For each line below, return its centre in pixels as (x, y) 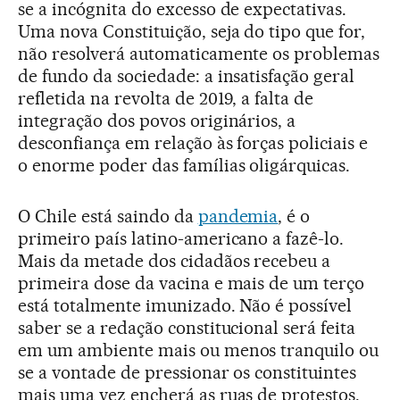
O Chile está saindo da (108, 216)
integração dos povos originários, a (157, 120)
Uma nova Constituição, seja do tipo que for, (192, 31)
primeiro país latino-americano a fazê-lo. (181, 238)
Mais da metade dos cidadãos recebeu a (175, 260)
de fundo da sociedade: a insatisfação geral (187, 75)
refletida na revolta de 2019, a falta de (166, 98)
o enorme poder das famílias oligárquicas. (184, 165)
